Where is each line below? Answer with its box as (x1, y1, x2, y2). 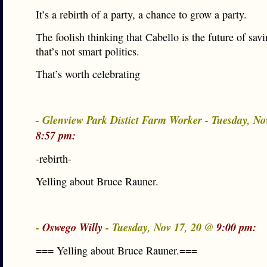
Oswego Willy (42, 219, 103, 235)
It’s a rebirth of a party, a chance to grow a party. (36, 7, 247, 21)
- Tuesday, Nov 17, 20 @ (103, 219, 216, 235)
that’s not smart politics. (36, 44, 139, 58)
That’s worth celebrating (36, 67, 140, 81)
